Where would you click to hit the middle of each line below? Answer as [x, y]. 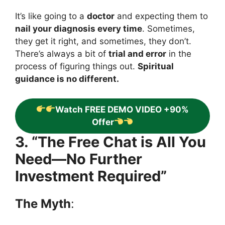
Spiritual [156, 67]
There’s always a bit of [62, 54]
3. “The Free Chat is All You [110, 142]
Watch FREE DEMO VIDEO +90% [122, 109]
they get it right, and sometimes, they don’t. [103, 41]
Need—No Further [79, 159]
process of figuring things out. [76, 67]
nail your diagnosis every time [79, 29]
